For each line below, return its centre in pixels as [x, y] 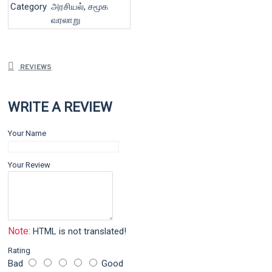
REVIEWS [35, 67]
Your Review [29, 165]
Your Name [27, 133]
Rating [19, 250]
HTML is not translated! [78, 231]
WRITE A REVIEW [60, 107]
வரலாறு [66, 20]
